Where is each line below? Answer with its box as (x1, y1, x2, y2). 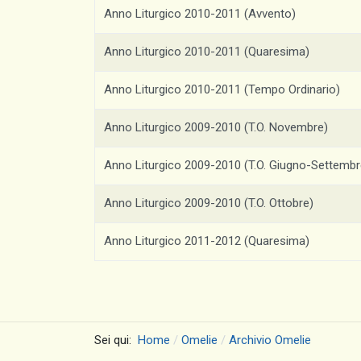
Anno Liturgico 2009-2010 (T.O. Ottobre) (104, 196, 314, 210)
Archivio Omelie (228, 333, 311, 348)
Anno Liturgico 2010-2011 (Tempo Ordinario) (104, 82, 341, 97)
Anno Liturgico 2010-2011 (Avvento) (104, 6, 297, 21)
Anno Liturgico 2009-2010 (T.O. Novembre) (104, 120, 329, 135)
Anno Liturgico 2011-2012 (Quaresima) (104, 234, 310, 248)
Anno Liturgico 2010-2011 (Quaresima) (104, 44, 310, 59)
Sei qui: (94, 333, 138, 348)
